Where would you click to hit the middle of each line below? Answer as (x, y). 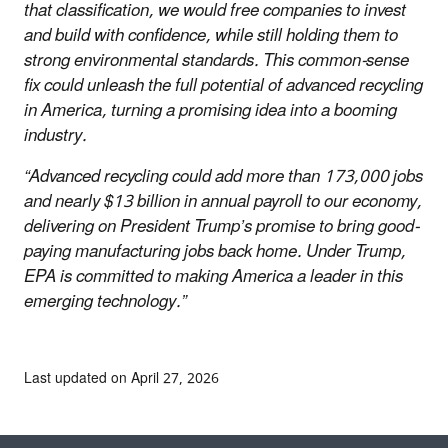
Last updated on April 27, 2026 (121, 378)
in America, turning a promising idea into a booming (210, 110)
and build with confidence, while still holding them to (211, 35)
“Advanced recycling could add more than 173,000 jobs (223, 176)
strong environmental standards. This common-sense (216, 60)
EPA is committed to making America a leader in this (213, 276)
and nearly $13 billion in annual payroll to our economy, (223, 201)
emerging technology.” (105, 301)
